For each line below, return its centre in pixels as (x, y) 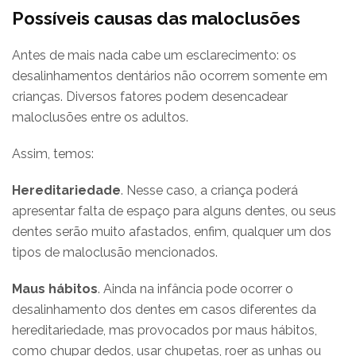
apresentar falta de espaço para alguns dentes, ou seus (174, 211)
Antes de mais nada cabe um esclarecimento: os (154, 55)
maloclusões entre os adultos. (100, 117)
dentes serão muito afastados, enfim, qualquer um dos (172, 231)
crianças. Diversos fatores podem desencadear (150, 96)
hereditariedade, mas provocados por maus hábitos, (164, 330)
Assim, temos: (53, 153)
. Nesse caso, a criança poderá (209, 190)
